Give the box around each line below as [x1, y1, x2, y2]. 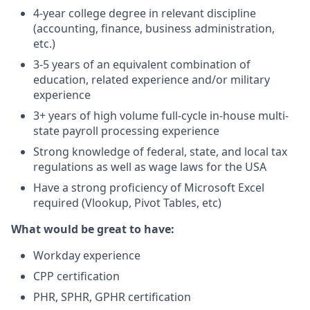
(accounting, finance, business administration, [33, 21, 275, 36]
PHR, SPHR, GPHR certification [33, 289, 191, 304]
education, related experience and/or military [33, 72, 270, 87]
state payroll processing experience [33, 123, 219, 138]
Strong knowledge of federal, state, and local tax [33, 144, 287, 159]
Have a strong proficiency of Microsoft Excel [33, 180, 264, 195]
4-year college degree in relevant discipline [33, 6, 256, 21]
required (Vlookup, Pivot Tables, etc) [33, 195, 221, 210]
